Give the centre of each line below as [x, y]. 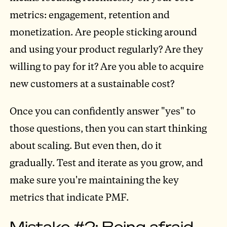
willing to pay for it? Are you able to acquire [107, 66]
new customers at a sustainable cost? [92, 84]
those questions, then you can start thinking [108, 128]
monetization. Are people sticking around [104, 32]
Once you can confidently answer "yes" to [103, 110]
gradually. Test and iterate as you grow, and [107, 162]
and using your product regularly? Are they [107, 49]
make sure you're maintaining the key [94, 179]
